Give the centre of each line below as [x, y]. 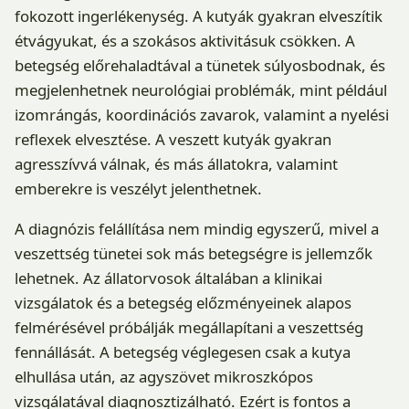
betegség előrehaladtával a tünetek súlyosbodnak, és [200, 65]
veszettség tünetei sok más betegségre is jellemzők [194, 253]
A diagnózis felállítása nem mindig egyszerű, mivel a [197, 228]
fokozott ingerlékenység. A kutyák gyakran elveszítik [199, 16]
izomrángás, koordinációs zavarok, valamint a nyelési [202, 114]
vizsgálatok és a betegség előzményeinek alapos [183, 302]
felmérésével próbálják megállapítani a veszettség [189, 327]
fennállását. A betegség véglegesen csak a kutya [183, 351]
